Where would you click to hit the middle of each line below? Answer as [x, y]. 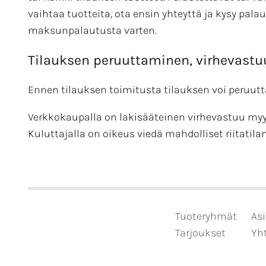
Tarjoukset [200, 233]
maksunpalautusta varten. [92, 31]
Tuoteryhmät [206, 216]
